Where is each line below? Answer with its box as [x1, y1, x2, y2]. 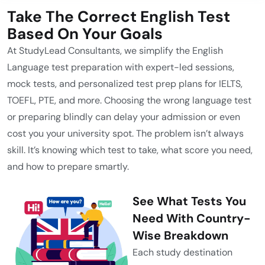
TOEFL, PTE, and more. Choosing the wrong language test [7, 94, 251, 106]
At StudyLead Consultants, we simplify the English [7, 44, 223, 57]
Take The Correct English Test [7, 7, 230, 27]
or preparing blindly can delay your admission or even [7, 111, 240, 123]
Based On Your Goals [7, 24, 163, 44]
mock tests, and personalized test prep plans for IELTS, [7, 77, 243, 90]
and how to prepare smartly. [7, 160, 129, 173]
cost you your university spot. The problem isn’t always [7, 127, 244, 140]
